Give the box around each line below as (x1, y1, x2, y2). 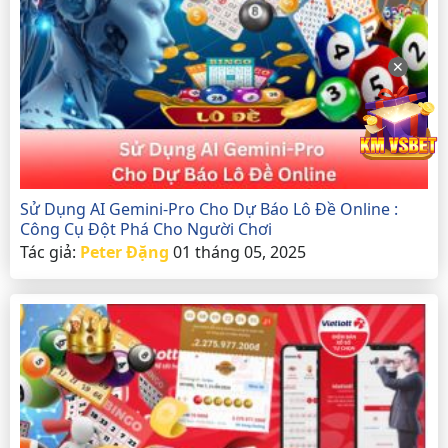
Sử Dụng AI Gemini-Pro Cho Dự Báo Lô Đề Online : (20, 197, 398, 220)
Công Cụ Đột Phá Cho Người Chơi (20, 217, 272, 240)
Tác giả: (20, 240, 80, 263)
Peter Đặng (80, 240, 169, 263)
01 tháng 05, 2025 (173, 240, 306, 263)
